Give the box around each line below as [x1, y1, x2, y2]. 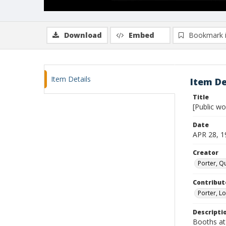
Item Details [51, 74, 91, 84]
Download [64, 30, 102, 40]
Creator [193, 148, 218, 157]
